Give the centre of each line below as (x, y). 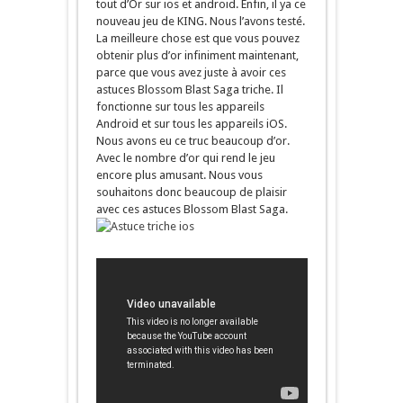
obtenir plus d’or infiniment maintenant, (197, 55)
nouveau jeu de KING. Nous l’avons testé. (200, 21)
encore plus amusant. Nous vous (179, 175)
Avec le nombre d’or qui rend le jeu (185, 158)
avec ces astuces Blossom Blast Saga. (192, 209)
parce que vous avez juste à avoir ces (191, 72)
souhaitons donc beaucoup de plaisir (191, 192)
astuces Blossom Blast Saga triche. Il (189, 90)
